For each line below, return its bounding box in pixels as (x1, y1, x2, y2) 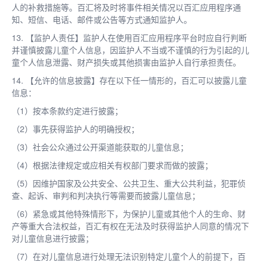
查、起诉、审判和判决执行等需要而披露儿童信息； (12, 189, 200, 201)
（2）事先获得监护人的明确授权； (12, 122, 139, 135)
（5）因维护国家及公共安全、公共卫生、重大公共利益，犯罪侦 (12, 177, 246, 189)
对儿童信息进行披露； (12, 232, 94, 244)
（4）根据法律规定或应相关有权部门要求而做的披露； (12, 158, 213, 171)
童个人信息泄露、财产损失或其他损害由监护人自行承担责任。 (12, 56, 241, 68)
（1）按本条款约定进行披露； (12, 104, 123, 116)
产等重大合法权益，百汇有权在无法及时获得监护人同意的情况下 (12, 219, 249, 232)
